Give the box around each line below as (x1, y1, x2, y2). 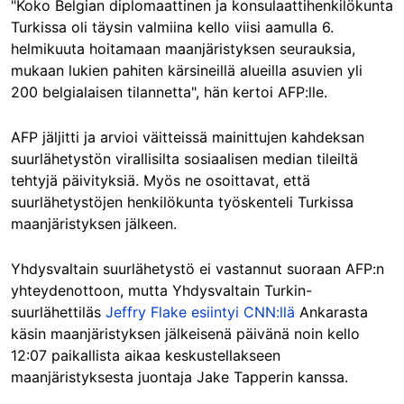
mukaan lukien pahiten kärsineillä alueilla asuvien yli (11, 61, 363, 80)
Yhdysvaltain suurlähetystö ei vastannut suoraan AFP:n (11, 260, 384, 279)
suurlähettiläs (11, 303, 106, 322)
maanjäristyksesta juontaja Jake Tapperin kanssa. (11, 368, 348, 387)
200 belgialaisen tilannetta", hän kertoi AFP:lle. (11, 83, 327, 102)
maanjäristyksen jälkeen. (11, 215, 177, 234)
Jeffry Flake (106, 303, 187, 322)
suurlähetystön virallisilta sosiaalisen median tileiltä (11, 150, 358, 169)
